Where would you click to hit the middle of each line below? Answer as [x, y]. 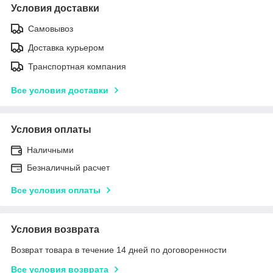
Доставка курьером [66, 47]
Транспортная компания [77, 66]
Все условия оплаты [56, 190]
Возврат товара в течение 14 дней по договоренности [119, 250]
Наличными [50, 150]
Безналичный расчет [68, 167]
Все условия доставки [60, 90]
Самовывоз [51, 28]
